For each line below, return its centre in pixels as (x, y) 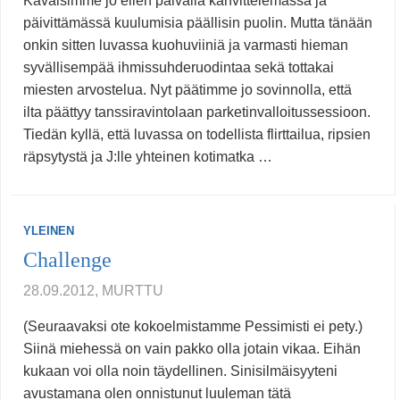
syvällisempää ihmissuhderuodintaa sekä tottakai (179, 68)
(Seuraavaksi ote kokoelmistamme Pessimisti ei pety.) (193, 327)
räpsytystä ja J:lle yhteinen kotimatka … (148, 157)
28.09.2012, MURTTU (93, 291)
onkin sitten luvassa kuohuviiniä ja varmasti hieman (186, 46)
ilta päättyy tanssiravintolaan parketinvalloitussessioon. (197, 112)
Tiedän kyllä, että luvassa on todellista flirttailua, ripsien (197, 135)
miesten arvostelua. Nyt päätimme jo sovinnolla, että (187, 90)
